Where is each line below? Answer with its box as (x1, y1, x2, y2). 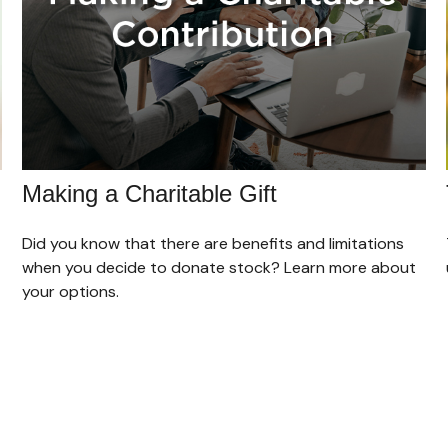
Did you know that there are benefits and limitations (22, 232, 405, 254)
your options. (22, 280, 120, 302)
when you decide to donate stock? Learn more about (22, 256, 417, 278)
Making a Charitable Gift (22, 179, 278, 207)
